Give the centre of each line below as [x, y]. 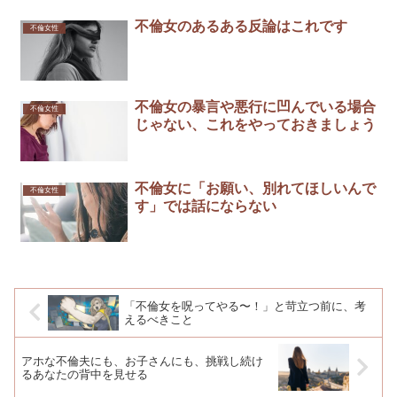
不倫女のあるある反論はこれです [241, 27]
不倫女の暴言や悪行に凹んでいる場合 [255, 107]
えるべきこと [159, 319]
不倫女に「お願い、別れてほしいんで [255, 188]
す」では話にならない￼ [205, 206]
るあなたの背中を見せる [85, 374]
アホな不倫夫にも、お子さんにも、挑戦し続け [142, 361]
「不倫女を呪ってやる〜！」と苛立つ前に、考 [245, 306]
